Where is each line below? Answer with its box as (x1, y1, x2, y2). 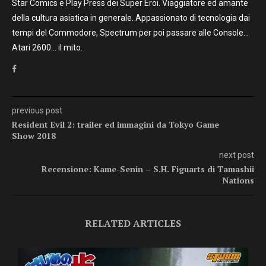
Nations (222, 175, 254, 186)
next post (219, 150, 254, 160)
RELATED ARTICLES (85, 217, 181, 230)
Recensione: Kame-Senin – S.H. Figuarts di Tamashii (42, 163, 254, 175)
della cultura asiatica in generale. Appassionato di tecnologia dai (12, 13, 250, 23)
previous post (12, 106, 62, 116)
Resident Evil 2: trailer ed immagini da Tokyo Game (12, 119, 219, 131)
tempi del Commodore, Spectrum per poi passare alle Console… (12, 28, 249, 38)
